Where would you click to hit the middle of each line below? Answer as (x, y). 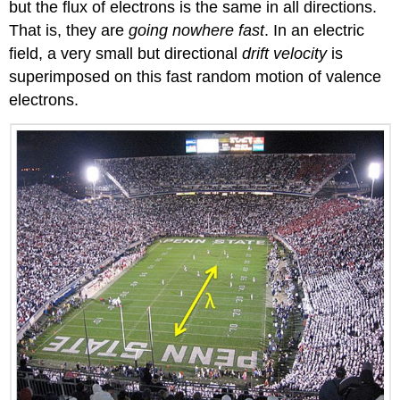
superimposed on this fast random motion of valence (196, 77)
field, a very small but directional (126, 54)
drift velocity (285, 54)
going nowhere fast (197, 31)
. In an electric (315, 31)
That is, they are (69, 31)
